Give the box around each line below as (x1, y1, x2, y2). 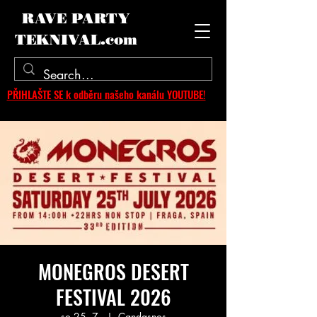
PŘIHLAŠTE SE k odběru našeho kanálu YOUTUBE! (6, 86, 206, 102)
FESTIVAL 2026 (55, 282, 171, 311)
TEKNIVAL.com (15, 31, 137, 48)
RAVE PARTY (22, 10, 130, 27)
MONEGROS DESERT (38, 257, 189, 286)
